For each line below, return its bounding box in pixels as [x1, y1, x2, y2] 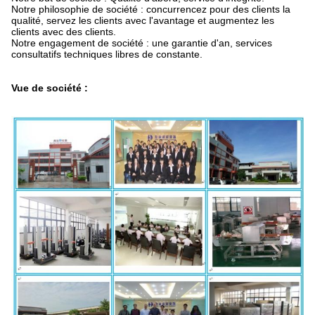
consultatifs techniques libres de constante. [11, 49, 202, 60]
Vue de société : [11, 82, 88, 94]
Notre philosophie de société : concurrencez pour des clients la [11, 4, 290, 15]
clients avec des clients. [11, 26, 119, 37]
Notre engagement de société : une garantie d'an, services [11, 37, 272, 49]
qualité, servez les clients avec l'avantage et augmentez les [11, 15, 274, 26]
